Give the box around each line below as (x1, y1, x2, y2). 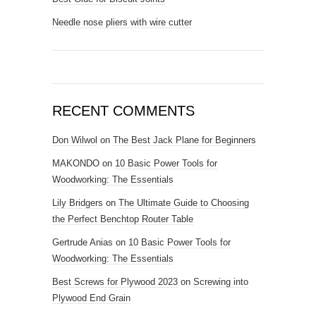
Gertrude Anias (52, 237, 113, 248)
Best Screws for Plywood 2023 (52, 276, 178, 287)
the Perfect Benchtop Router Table (52, 214, 193, 224)
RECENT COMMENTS (52, 103, 195, 119)
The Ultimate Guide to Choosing (119, 197, 249, 208)
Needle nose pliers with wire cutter (52, 17, 192, 28)
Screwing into (193, 276, 248, 287)
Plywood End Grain (52, 293, 130, 303)
